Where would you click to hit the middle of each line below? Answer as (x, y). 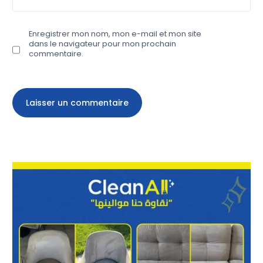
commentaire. (56, 54)
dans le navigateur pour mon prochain (103, 44)
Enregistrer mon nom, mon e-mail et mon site (115, 34)
